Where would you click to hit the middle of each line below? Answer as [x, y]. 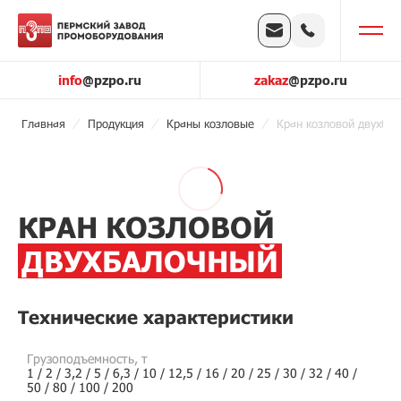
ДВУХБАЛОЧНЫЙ [150, 261]
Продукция [116, 124]
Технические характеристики [156, 317]
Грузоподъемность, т [87, 358]
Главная [43, 124]
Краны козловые [210, 124]
